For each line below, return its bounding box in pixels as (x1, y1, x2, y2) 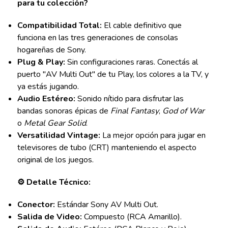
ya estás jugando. (17, 81, 79, 93)
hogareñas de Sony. (17, 44, 86, 56)
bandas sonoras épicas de (17, 105, 110, 117)
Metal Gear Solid (23, 118, 86, 129)
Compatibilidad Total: (17, 20, 102, 32)
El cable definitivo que (101, 20, 182, 32)
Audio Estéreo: (17, 93, 75, 105)
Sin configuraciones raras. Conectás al (65, 56, 198, 68)
